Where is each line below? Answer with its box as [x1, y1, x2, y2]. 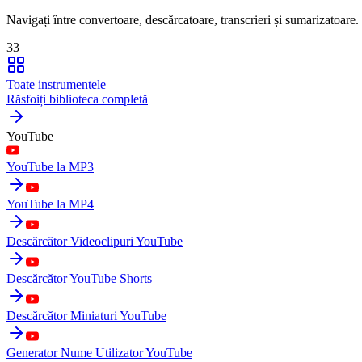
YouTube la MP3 [6, 159, 94, 174]
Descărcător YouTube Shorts [6, 271, 152, 285]
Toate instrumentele [6, 77, 106, 91]
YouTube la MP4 [6, 196, 94, 211]
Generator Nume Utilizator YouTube [6, 345, 192, 360]
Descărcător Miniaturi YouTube [6, 308, 166, 322]
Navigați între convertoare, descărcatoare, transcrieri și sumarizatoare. [6, 12, 359, 27]
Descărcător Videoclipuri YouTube [6, 234, 183, 248]
